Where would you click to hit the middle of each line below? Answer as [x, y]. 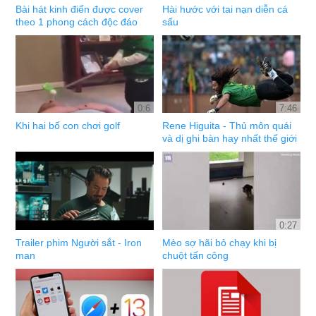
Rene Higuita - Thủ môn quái [227, 126]
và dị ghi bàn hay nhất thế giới [230, 139]
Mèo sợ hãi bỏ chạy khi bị [220, 242]
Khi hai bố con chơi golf [68, 126]
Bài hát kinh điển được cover [80, 9]
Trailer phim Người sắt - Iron [79, 242]
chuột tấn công [196, 255]
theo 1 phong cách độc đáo [77, 22]
